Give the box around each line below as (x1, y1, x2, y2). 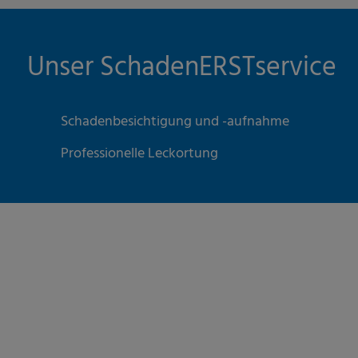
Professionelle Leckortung (61, 141, 218, 165)
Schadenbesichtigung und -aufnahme (61, 109, 289, 133)
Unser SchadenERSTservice (27, 46, 336, 91)
